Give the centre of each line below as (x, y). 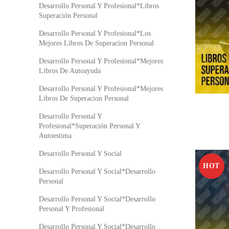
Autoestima (55, 136)
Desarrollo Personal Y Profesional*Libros (99, 6)
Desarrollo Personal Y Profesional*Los (95, 33)
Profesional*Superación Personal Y (89, 126)
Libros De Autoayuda (70, 71)
